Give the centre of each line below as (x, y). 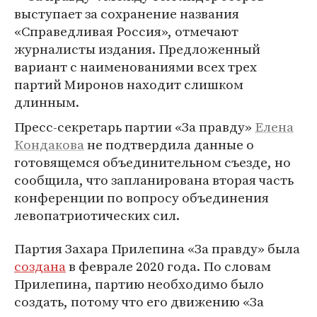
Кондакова (49, 144)
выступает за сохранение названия (127, 13)
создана (40, 266)
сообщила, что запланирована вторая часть (154, 180)
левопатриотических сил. (97, 215)
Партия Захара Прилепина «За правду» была (157, 248)
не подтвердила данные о (169, 144)
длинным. (47, 102)
